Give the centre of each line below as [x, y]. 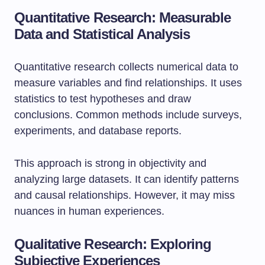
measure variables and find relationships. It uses [128, 83]
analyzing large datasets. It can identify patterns [127, 179]
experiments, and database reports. [98, 131]
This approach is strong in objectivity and [110, 163]
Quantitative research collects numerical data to [126, 67]
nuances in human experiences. [89, 211]
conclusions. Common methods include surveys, [128, 115]
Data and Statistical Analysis [102, 34]
